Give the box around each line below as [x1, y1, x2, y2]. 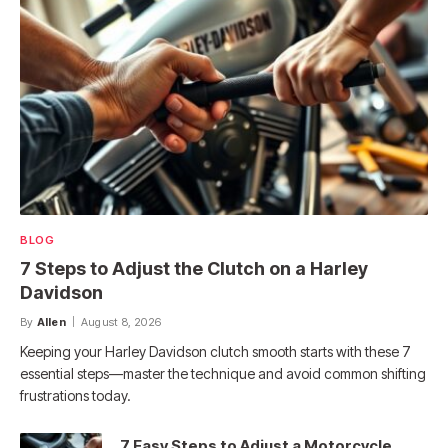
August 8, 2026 [81, 315, 162, 330]
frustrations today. [20, 387, 131, 405]
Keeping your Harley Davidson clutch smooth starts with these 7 [20, 343, 411, 361]
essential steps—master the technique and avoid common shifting [20, 365, 426, 383]
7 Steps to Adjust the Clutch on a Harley [20, 258, 368, 280]
